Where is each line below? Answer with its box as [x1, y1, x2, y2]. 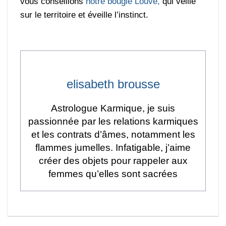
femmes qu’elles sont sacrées [48, 168, 178, 179]
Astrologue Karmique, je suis [51, 102, 175, 114]
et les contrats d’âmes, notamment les [31, 129, 195, 140]
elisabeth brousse [66, 77, 160, 91]
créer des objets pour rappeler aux [38, 155, 188, 166]
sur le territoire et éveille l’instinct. [20, 10, 149, 20]
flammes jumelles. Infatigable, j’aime [35, 142, 191, 153]
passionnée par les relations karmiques [28, 116, 198, 127]
